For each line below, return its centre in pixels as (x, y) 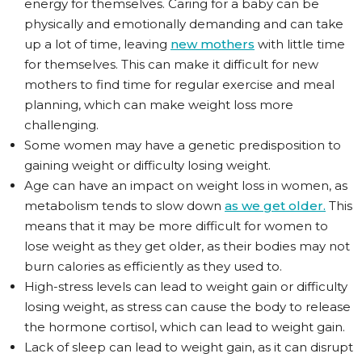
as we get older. (275, 206)
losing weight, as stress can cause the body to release (187, 307)
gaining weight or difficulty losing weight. (147, 165)
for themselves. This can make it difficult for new (171, 64)
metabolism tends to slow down (124, 206)
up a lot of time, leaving (97, 44)
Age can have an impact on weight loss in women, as (186, 185)
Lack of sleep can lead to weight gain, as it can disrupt (189, 347)
